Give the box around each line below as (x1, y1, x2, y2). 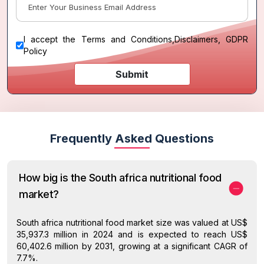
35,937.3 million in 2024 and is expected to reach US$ (16, 229, 247, 239)
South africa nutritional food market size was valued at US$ (16, 217, 247, 227)
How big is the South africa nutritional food (19, 171, 222, 184)
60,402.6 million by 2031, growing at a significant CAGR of (16, 240, 247, 251)
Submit (115, 68, 148, 80)
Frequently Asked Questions (50, 131, 214, 146)
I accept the (24, 34, 81, 44)
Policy (24, 45, 47, 56)
